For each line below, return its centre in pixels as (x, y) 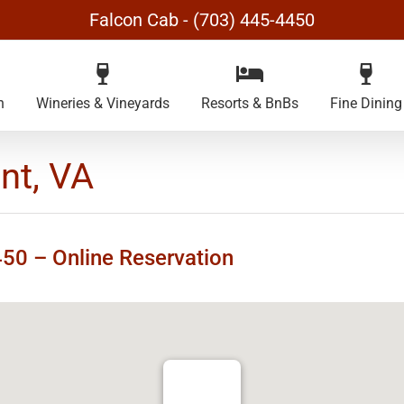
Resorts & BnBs (250, 103)
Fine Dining (366, 103)
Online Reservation (143, 258)
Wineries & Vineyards (103, 103)
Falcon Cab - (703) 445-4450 (202, 20)
